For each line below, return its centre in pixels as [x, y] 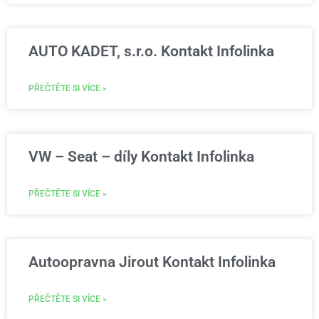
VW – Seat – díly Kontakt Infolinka [141, 157]
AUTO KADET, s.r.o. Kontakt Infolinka [151, 51]
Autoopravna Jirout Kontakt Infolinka [152, 262]
